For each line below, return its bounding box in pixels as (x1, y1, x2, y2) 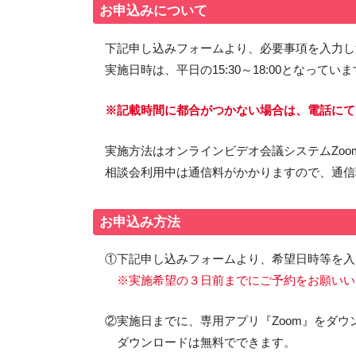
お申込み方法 (99, 214, 181, 229)
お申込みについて (99, 3, 208, 18)
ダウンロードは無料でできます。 (105, 335, 296, 350)
